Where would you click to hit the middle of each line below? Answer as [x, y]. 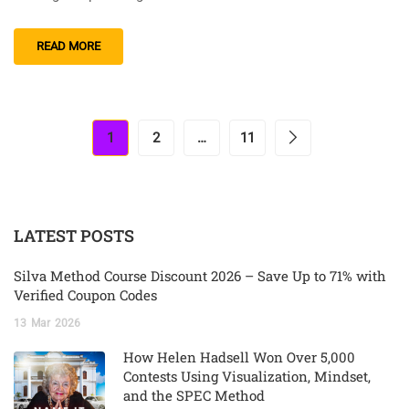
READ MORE [68, 46]
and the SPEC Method [194, 395]
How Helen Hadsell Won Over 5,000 [239, 357]
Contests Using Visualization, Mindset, [247, 376]
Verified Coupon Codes [85, 294]
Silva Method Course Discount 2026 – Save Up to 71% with [200, 275]
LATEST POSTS [74, 235]
